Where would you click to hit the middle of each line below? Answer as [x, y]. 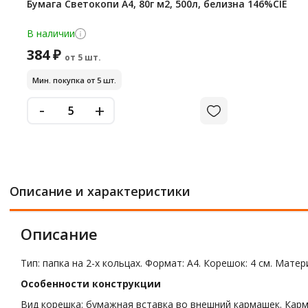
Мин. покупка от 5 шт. [74, 80]
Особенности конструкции [91, 284]
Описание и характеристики [100, 191]
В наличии [51, 33]
